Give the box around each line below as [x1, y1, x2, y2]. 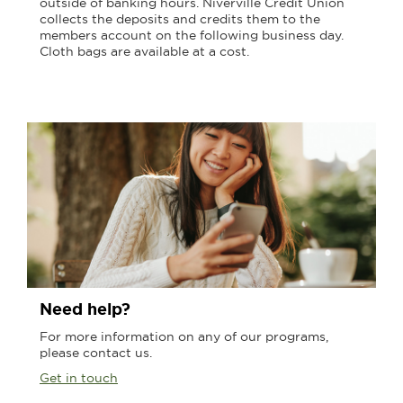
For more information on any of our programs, [40, 328, 328, 345]
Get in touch [40, 370, 118, 387]
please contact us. [40, 345, 152, 362]
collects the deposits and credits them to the [40, 10, 320, 27]
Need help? [40, 299, 130, 321]
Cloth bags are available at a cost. [40, 42, 249, 59]
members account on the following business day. [40, 26, 344, 43]
